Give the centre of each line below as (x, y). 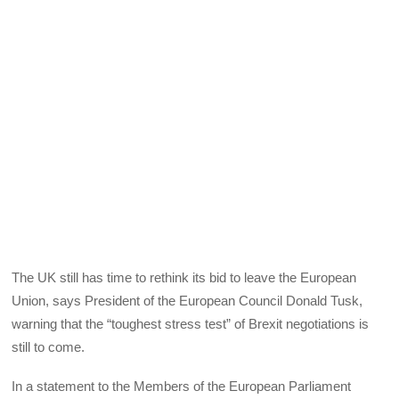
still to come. (49, 346)
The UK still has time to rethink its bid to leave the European (184, 277)
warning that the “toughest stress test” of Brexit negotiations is (191, 323)
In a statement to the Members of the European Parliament (182, 386)
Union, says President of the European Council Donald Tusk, (187, 300)
